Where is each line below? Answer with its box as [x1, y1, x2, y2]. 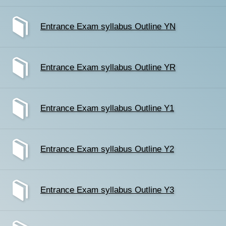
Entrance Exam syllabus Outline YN [40, 22, 176, 31]
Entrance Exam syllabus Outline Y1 [40, 103, 174, 113]
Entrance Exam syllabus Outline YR [40, 63, 176, 72]
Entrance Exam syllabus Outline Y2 [40, 144, 174, 154]
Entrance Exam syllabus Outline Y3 [40, 185, 174, 195]
